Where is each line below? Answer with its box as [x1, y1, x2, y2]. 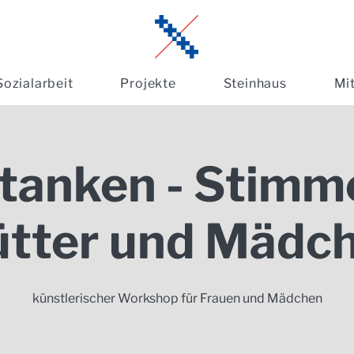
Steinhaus [223, 76, 287, 91]
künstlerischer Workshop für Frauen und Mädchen [32, 291, 322, 306]
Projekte [120, 76, 176, 91]
